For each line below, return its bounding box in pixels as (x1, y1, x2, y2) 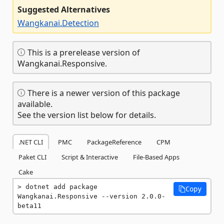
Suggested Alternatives (17, 3, 110, 15)
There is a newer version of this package (25, 87, 180, 98)
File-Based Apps (133, 152, 179, 161)
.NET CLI (18, 137, 43, 146)
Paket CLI (18, 152, 46, 161)
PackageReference (87, 137, 141, 146)
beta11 (17, 201, 41, 209)
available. (17, 98, 52, 109)
